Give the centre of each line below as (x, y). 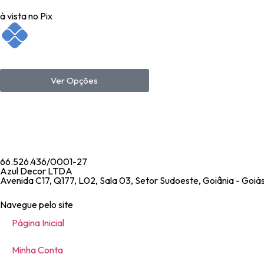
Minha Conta (37, 250)
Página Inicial (38, 222)
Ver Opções (75, 80)
